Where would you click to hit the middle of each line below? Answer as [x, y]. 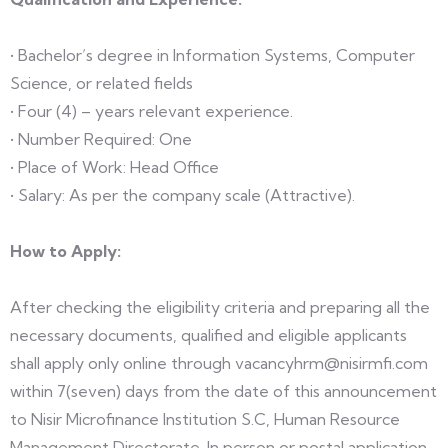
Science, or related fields [101, 83]
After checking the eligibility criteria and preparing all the [220, 307]
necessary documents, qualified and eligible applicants [208, 335]
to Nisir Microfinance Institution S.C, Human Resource [205, 419]
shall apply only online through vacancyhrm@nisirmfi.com [219, 363]
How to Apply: [65, 251]
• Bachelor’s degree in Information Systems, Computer [212, 55]
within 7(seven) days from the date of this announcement [223, 391]
